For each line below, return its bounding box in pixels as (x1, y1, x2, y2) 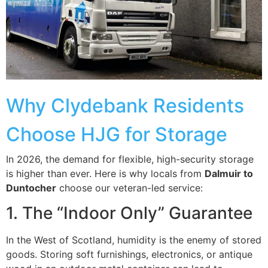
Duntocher (6, 181, 56, 194)
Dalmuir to (205, 167, 253, 179)
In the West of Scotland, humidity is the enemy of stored (6, 234, 261, 246)
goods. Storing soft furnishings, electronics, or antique (6, 248, 252, 261)
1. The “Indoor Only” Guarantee (6, 203, 252, 224)
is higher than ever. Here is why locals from (6, 167, 205, 179)
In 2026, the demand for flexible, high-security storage (6, 153, 254, 165)
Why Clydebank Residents (6, 93, 244, 117)
